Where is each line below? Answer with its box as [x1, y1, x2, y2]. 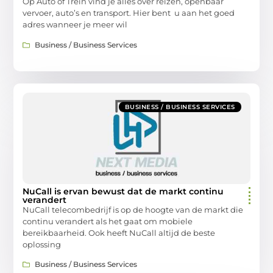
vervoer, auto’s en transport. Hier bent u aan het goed [23, 8, 235, 18]
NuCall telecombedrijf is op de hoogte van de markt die [23, 204, 244, 214]
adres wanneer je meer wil [23, 19, 128, 30]
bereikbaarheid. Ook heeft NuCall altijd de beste [23, 227, 216, 238]
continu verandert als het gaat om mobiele [23, 216, 193, 226]
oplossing [23, 239, 62, 249]
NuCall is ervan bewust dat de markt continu [23, 185, 224, 197]
